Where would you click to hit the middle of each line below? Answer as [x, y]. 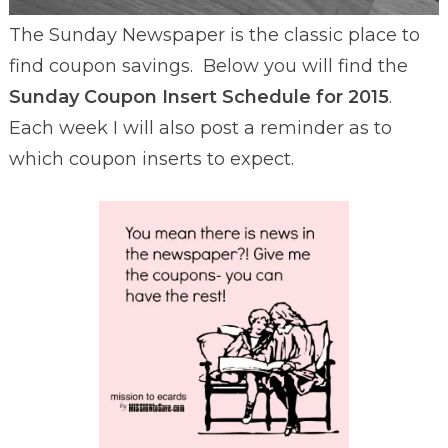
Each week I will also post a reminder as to [200, 127]
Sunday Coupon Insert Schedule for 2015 [198, 96]
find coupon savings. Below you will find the [208, 65]
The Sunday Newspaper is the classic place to [214, 34]
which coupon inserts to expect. [151, 158]
